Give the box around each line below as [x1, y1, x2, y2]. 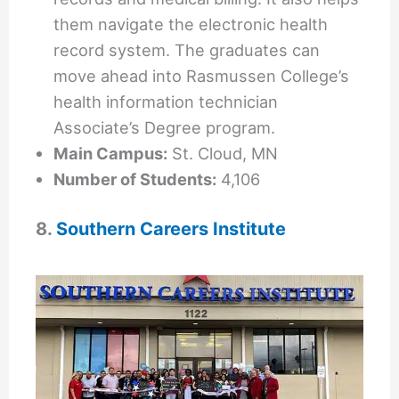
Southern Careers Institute [56, 218, 287, 240]
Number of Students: [53, 168, 217, 189]
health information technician [53, 91, 279, 111]
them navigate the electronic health [53, 13, 329, 34]
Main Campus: [53, 142, 168, 163]
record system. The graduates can [53, 39, 321, 60]
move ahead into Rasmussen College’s [53, 65, 350, 85]
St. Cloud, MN [167, 142, 279, 163]
